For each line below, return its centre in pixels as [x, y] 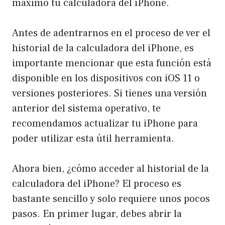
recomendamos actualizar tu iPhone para [105, 123]
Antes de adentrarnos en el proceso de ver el [111, 33]
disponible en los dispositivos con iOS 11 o [106, 78]
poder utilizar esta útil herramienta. [93, 138]
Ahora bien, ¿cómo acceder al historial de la [110, 168]
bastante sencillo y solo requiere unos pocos [111, 199]
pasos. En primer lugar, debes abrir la [97, 214]
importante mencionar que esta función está [112, 63]
